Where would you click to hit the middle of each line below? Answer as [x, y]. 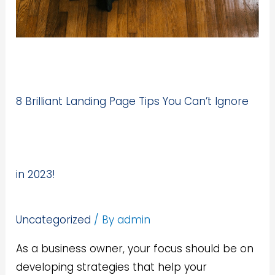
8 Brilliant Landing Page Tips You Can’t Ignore [133, 102]
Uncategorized [54, 219]
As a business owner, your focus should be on [135, 248]
